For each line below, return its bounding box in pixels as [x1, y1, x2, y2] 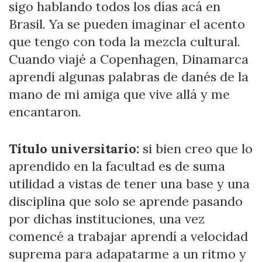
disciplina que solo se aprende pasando [9, 193, 243, 210]
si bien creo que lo [139, 140, 253, 157]
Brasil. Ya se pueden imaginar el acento [9, 16, 245, 33]
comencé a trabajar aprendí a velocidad [9, 228, 248, 245]
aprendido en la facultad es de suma [9, 158, 225, 175]
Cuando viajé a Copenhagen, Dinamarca [9, 51, 249, 68]
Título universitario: [9, 140, 139, 157]
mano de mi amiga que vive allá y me [9, 86, 230, 103]
